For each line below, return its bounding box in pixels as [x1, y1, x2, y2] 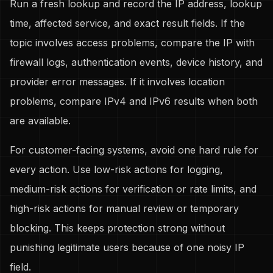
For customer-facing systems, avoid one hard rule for [10, 144, 258, 156]
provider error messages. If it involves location [10, 76, 225, 88]
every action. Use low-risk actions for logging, [10, 163, 223, 175]
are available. [10, 115, 71, 127]
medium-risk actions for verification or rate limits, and [10, 183, 257, 195]
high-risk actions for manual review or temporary [10, 202, 239, 214]
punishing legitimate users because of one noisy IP [10, 241, 244, 253]
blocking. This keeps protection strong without [10, 222, 225, 234]
